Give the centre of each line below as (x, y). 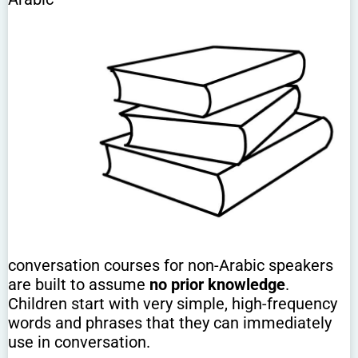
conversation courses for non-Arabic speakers (171, 266)
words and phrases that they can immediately (170, 323)
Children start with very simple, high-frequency (173, 304)
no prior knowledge (217, 285)
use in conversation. (79, 342)
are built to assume (79, 285)
